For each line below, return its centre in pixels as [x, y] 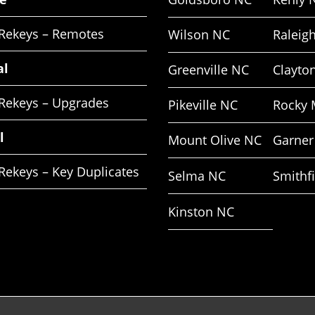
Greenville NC [208, 70]
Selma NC [197, 176]
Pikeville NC [203, 105]
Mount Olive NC [215, 140]
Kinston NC [201, 212]
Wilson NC [199, 35]
